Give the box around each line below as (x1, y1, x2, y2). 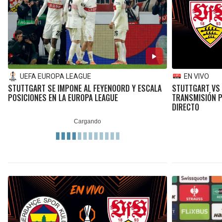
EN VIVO (183, 72, 209, 81)
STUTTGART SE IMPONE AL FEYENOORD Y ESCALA (8, 82, 162, 95)
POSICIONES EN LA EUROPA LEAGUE (8, 92, 118, 104)
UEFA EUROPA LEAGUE (20, 72, 91, 81)
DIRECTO (171, 101, 199, 113)
